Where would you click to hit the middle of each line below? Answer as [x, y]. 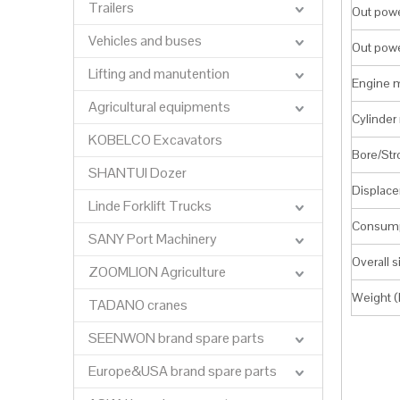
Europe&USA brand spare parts [183, 371]
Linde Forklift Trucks [150, 206]
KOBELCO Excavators [155, 140]
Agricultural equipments [159, 107]
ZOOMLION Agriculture [157, 272]
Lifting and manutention [159, 74]
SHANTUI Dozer [137, 173]
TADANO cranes [138, 305]
